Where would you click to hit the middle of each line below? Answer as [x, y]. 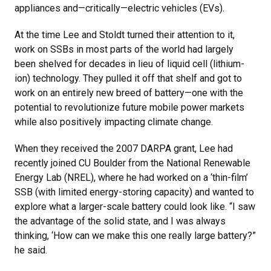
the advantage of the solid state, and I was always [120, 221]
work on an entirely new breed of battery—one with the [129, 93]
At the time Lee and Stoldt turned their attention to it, [125, 35]
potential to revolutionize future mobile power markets [129, 107]
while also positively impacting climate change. [114, 122]
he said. [31, 250]
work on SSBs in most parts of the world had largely [124, 49]
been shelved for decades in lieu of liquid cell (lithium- [129, 64]
